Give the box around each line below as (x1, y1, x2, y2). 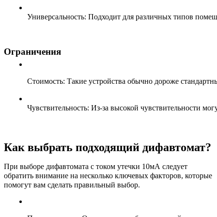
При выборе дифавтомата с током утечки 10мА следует (4, 162, 187, 170)
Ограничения (4, 46, 61, 57)
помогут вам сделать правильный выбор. (4, 180, 140, 189)
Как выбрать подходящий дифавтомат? (4, 140, 211, 154)
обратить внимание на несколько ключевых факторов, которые (4, 171, 212, 180)
